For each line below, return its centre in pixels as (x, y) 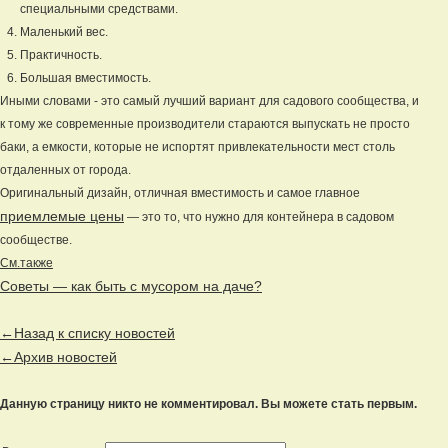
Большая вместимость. (85, 78)
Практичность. (61, 55)
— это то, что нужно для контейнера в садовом (259, 217)
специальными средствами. (99, 9)
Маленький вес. (64, 32)
